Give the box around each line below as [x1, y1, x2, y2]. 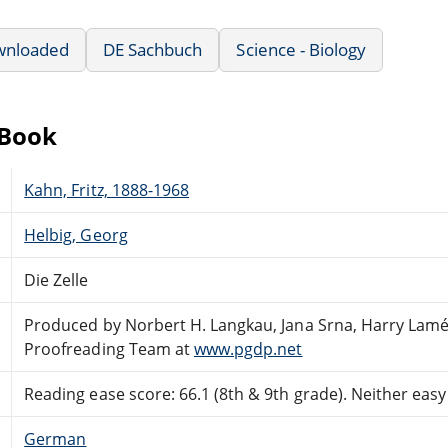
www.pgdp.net [193, 337, 303, 360]
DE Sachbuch [103, 37, 203, 61]
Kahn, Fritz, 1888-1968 [24, 178, 190, 201]
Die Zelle [24, 268, 89, 291]
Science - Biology [236, 37, 367, 61]
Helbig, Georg [24, 223, 128, 246]
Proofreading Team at [24, 337, 194, 360]
